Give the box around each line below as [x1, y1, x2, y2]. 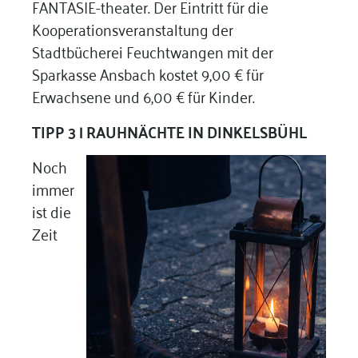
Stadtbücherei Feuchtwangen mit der [31, 36, 273, 65]
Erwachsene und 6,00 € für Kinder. [31, 81, 258, 109]
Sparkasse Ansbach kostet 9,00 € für [31, 58, 264, 87]
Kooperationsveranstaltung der [31, 14, 233, 42]
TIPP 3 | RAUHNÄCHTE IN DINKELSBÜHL [31, 116, 307, 145]
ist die [31, 196, 71, 225]
